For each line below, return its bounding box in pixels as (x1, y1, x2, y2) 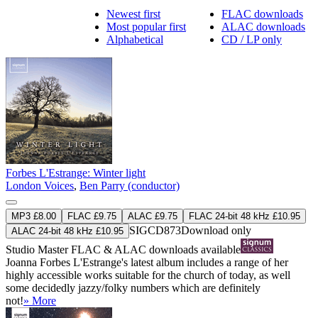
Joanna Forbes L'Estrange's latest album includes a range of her (6, 256, 288, 268)
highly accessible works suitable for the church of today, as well (6, 268, 290, 281)
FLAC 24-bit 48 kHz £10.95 (189, 210, 300, 221)
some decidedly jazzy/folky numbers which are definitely (6, 281, 261, 294)
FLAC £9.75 (67, 210, 116, 221)
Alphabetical (106, 33, 163, 45)
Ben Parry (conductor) (79, 179, 180, 192)
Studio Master (6, 243, 71, 256)
